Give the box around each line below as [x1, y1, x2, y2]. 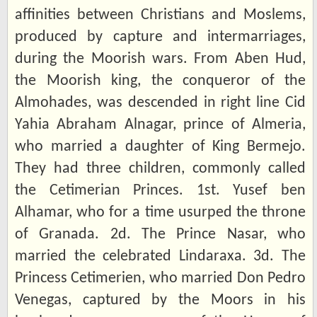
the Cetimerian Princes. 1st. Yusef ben [15, 182, 306, 199]
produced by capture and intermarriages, [15, 28, 306, 45]
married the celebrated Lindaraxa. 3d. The [15, 248, 306, 265]
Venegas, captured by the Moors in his [15, 292, 306, 309]
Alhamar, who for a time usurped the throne [15, 204, 306, 221]
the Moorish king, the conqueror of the [15, 72, 306, 89]
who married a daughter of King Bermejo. [15, 138, 306, 155]
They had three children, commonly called [15, 160, 306, 177]
